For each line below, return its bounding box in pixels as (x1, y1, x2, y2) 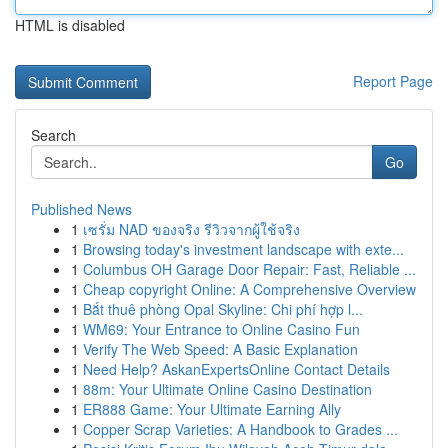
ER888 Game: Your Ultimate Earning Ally (83, 399, 341, 419)
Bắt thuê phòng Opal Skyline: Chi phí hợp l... (83, 299, 363, 319)
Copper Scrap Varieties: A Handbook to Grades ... (83, 419, 398, 439)
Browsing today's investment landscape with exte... (83, 239, 404, 259)
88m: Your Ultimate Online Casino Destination (83, 379, 372, 399)
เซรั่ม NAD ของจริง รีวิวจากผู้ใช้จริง (83, 219, 300, 239)
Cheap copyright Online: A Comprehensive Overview (83, 279, 416, 299)
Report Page (353, 71, 433, 91)
